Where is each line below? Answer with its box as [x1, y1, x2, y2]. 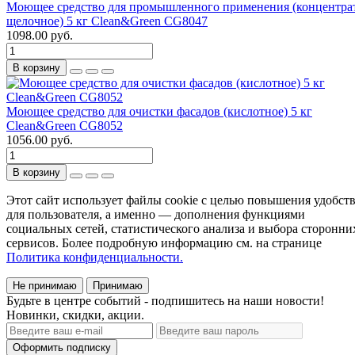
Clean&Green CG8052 [6, 118, 123, 132]
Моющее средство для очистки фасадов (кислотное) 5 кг [6, 104, 312, 118]
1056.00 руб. [6, 132, 73, 147]
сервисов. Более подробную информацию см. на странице [6, 235, 322, 250]
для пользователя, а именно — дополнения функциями [6, 207, 305, 221]
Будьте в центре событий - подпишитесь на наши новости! [6, 293, 324, 307]
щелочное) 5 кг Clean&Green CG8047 [6, 13, 208, 28]
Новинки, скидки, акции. [6, 307, 144, 322]
